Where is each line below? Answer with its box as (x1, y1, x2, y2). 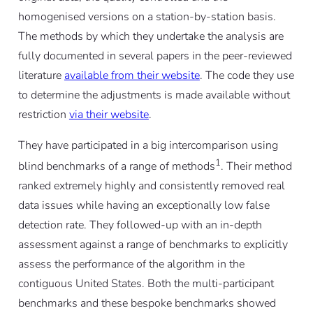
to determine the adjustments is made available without (17, 87, 290, 103)
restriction (17, 107, 69, 123)
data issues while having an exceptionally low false (17, 198, 270, 214)
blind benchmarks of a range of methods (17, 159, 215, 175)
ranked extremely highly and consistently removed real (17, 178, 285, 194)
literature (17, 68, 64, 84)
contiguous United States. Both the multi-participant (17, 276, 274, 292)
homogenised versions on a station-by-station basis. (17, 9, 276, 25)
